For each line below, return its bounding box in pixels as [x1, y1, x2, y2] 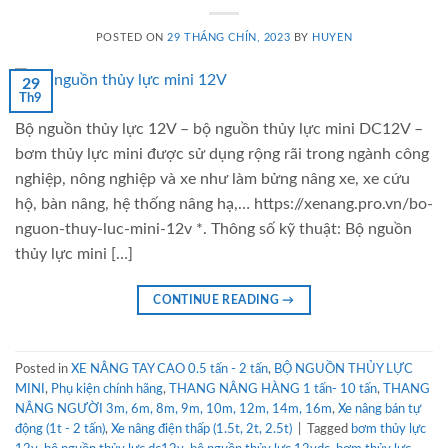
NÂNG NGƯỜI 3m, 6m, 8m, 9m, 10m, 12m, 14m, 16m [15, 402, 332, 415]
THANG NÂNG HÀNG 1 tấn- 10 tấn [169, 382, 377, 395]
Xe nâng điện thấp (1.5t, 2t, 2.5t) [111, 422, 292, 435]
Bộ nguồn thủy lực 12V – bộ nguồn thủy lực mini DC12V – [15, 121, 423, 138]
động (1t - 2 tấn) [15, 422, 105, 435]
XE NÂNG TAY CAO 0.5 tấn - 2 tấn [71, 362, 268, 375]
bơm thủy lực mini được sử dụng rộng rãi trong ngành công [15, 146, 429, 163]
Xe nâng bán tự [338, 402, 421, 415]
